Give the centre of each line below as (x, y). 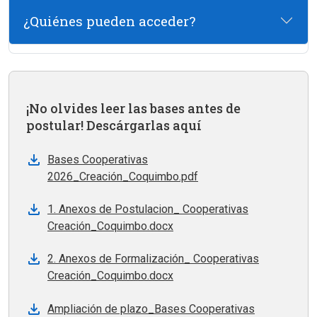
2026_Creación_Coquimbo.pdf (123, 176)
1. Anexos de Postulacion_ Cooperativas (148, 209)
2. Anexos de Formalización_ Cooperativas (153, 259)
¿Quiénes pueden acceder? (109, 21)
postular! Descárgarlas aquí (114, 126)
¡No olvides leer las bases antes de (133, 109)
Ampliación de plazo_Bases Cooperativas (151, 309)
